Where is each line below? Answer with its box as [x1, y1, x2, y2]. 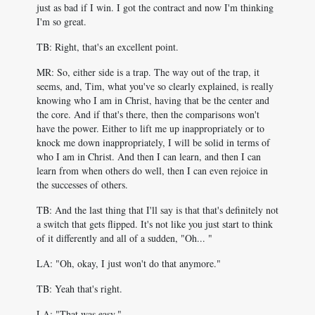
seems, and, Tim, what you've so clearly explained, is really [37, 79, 274, 93]
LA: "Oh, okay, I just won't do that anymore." [37, 257, 221, 270]
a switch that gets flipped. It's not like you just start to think [37, 217, 273, 231]
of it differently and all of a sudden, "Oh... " [37, 231, 212, 245]
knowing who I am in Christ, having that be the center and [37, 94, 269, 107]
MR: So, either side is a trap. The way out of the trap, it [37, 65, 259, 79]
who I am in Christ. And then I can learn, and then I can [37, 150, 261, 163]
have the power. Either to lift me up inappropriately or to [37, 122, 264, 135]
